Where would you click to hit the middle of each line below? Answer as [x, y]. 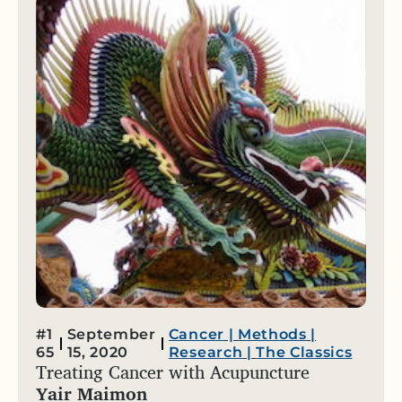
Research [205, 353]
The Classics [304, 353]
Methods [272, 335]
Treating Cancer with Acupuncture [173, 372]
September [111, 335]
